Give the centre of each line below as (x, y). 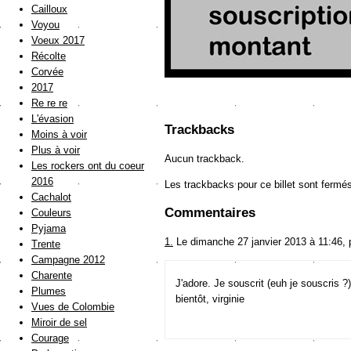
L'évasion (52, 119)
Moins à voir (59, 135)
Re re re (49, 103)
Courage (50, 338)
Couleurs (51, 213)
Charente (52, 276)
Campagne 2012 (68, 260)
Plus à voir (56, 150)
